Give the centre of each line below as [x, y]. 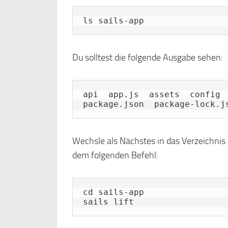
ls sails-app [113, 21]
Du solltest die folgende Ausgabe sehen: [148, 58]
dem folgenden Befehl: [115, 155]
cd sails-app [113, 192]
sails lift [108, 202]
